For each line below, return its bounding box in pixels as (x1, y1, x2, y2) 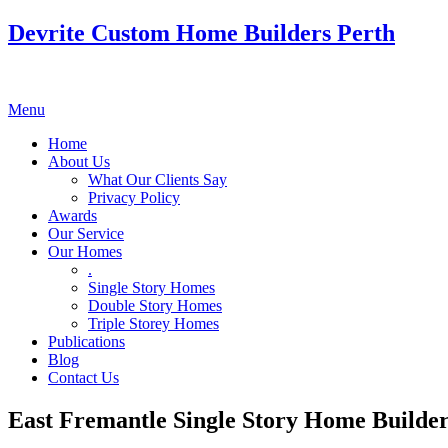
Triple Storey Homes (88, 314, 219, 332)
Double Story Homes (88, 296, 222, 314)
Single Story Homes (88, 278, 215, 296)
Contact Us (48, 368, 119, 386)
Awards (48, 206, 97, 224)
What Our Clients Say (88, 170, 227, 188)
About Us (48, 152, 110, 170)
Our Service (48, 224, 124, 242)
